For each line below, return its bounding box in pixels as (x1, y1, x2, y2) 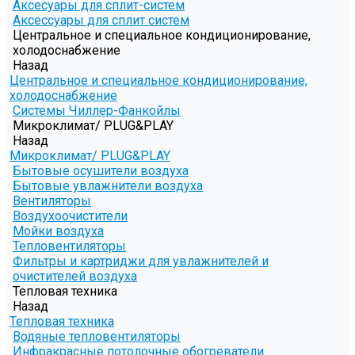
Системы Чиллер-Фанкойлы (13, 103, 181, 119)
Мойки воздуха (13, 223, 104, 239)
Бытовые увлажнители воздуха (13, 178, 203, 194)
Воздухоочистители (13, 208, 128, 224)
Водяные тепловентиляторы (13, 329, 181, 345)
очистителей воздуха (13, 269, 137, 284)
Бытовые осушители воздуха (13, 163, 189, 179)
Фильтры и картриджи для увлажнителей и (13, 254, 269, 269)
